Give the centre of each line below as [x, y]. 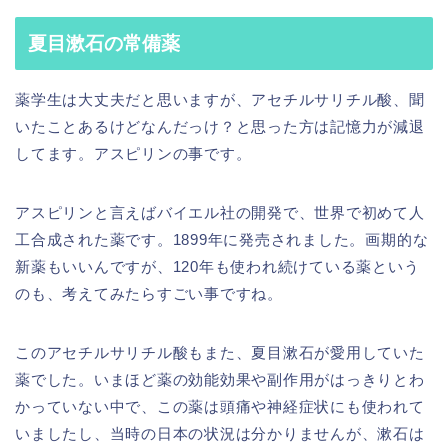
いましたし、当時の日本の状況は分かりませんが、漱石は [220, 434]
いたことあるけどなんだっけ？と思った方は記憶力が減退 [220, 127]
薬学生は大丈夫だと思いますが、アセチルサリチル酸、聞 [220, 100]
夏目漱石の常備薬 [104, 44]
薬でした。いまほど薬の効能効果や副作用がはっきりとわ [220, 380]
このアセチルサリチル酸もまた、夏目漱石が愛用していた [220, 353]
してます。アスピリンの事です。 [133, 154]
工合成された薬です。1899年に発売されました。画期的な [222, 240]
